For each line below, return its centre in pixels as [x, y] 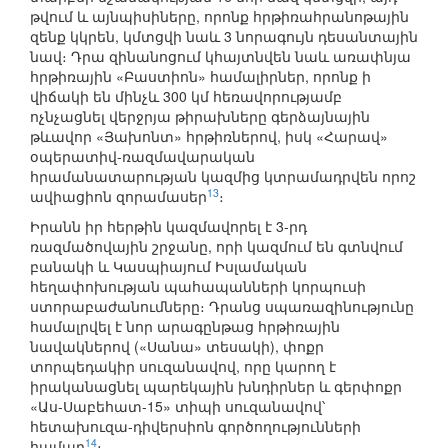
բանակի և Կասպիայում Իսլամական [168, 266]
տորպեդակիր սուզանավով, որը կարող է [183, 366]
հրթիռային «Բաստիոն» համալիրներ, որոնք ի [200, 76]
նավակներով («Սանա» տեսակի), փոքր [177, 346]
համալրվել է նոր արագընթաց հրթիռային [185, 326]
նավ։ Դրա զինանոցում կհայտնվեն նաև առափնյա [220, 56]
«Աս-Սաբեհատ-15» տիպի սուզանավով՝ [177, 406]
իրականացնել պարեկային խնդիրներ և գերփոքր [216, 386]
